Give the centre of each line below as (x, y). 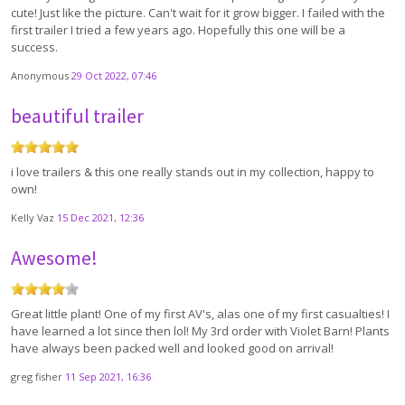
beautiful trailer (77, 116)
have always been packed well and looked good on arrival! (172, 348)
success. (34, 47)
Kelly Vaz (34, 218)
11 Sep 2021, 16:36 (108, 377)
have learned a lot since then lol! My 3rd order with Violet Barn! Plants (200, 331)
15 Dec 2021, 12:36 (100, 218)
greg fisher (38, 377)
